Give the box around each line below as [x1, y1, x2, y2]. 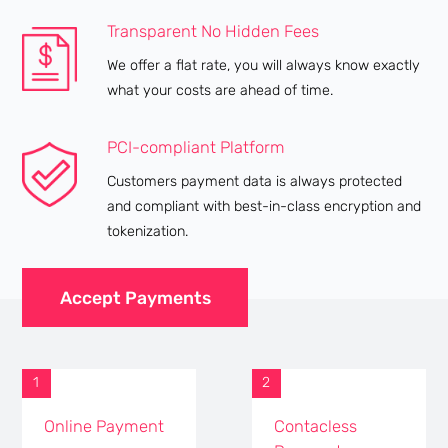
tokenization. [107, 222, 189, 240]
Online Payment [44, 416, 165, 436]
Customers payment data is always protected [107, 172, 403, 190]
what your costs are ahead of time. [107, 82, 334, 100]
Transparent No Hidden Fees [107, 22, 320, 42]
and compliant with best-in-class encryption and [107, 197, 422, 215]
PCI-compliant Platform [107, 137, 286, 157]
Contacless [274, 416, 358, 436]
